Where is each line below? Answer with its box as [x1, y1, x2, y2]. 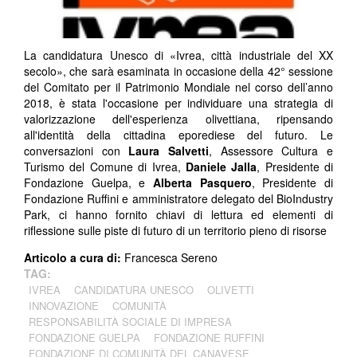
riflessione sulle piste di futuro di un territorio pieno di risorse [24, 222, 327, 238]
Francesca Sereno [124, 249, 218, 265]
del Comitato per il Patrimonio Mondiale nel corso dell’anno [24, 78, 333, 95]
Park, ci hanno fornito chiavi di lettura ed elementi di [24, 206, 333, 222]
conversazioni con [24, 142, 129, 159]
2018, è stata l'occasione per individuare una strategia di [24, 94, 333, 111]
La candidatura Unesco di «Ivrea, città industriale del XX [24, 46, 333, 63]
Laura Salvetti [128, 142, 210, 159]
